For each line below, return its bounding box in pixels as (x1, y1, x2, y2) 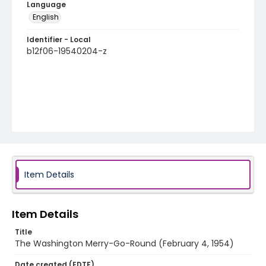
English (33, 12, 59, 22)
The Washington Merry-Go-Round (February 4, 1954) (15, 237, 234, 249)
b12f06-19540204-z (27, 45, 107, 57)
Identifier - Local (27, 34, 91, 45)
